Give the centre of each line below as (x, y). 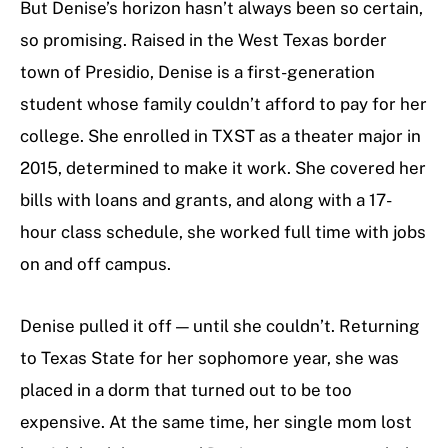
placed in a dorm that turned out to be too (186, 390)
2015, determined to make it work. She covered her (223, 168)
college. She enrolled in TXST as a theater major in (220, 136)
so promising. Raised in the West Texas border (203, 40)
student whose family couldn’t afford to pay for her (223, 104)
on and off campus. (95, 264)
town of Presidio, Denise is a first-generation (197, 72)
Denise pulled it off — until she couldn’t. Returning (220, 326)
